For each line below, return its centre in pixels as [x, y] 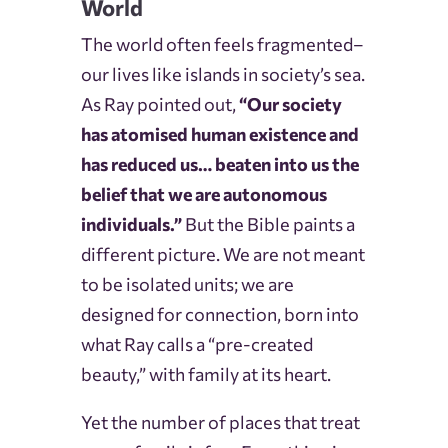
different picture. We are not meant [222, 254]
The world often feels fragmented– [222, 44]
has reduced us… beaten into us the [219, 164]
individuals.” [131, 224]
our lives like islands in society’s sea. [222, 74]
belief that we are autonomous [203, 194]
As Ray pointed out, [159, 104]
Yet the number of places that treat [220, 422]
